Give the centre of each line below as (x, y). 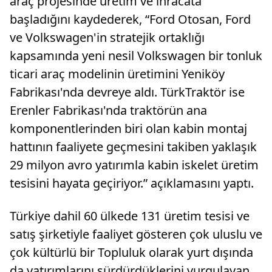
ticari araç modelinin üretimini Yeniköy (117, 74)
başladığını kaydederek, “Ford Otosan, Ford (130, 19)
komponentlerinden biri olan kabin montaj (128, 129)
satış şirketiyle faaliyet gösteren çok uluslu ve (136, 234)
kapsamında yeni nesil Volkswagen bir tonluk (136, 56)
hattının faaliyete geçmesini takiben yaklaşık (133, 147)
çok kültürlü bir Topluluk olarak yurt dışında (131, 253)
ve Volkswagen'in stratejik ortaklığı (107, 38)
